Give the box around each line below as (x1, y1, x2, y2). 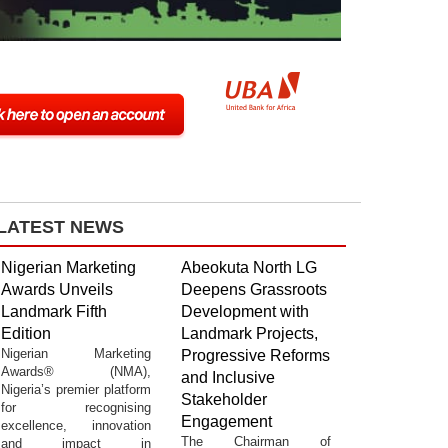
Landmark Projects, (181, 324, 318, 342)
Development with (181, 302, 309, 320)
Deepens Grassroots (181, 280, 327, 298)
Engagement (181, 412, 272, 430)
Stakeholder (181, 390, 267, 408)
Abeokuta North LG (181, 258, 317, 276)
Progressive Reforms (181, 346, 330, 364)
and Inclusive (181, 368, 275, 386)
